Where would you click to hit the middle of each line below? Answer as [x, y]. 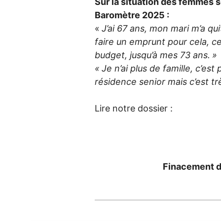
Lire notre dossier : [134, 108]
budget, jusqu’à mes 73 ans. [152, 55]
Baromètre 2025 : [132, 15]
